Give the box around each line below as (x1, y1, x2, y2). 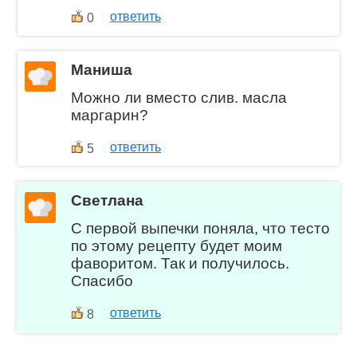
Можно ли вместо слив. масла (71, 88, 288, 106)
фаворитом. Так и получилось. (71, 255, 290, 273)
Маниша (71, 61, 133, 78)
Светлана (71, 192, 144, 210)
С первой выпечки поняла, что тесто (71, 220, 331, 237)
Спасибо (71, 273, 134, 290)
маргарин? (71, 106, 149, 124)
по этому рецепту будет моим (71, 237, 283, 255)
